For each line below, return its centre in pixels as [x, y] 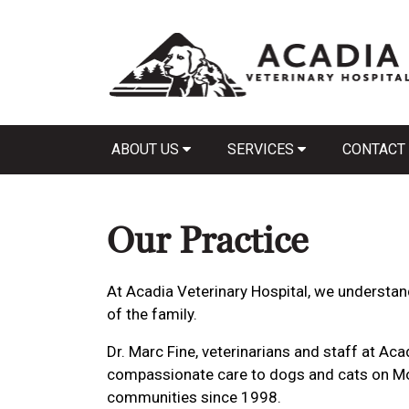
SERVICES [262, 149]
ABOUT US [147, 149]
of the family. [154, 314]
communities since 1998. [194, 397]
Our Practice [207, 241]
